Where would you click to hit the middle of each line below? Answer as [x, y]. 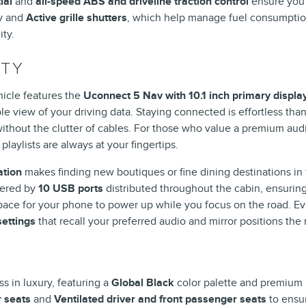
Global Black [143, 282]
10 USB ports [71, 188]
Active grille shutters [76, 17]
